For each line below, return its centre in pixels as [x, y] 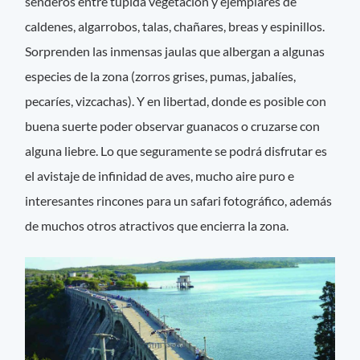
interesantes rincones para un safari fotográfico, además [179, 200]
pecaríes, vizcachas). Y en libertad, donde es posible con [176, 100]
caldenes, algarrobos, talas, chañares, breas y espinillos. [175, 26]
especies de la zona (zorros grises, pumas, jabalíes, [161, 76]
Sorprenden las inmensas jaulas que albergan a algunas [175, 51]
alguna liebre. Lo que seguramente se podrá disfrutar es [176, 150]
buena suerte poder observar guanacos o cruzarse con [173, 125]
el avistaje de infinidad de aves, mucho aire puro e [160, 175]
